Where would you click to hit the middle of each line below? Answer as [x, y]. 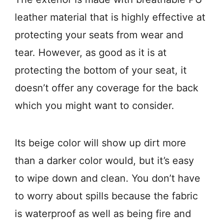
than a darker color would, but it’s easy [104, 161]
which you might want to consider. [95, 106]
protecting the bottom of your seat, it [101, 70]
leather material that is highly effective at [110, 17]
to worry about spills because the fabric [106, 196]
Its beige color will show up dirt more [100, 143]
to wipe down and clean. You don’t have [108, 179]
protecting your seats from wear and [99, 35]
